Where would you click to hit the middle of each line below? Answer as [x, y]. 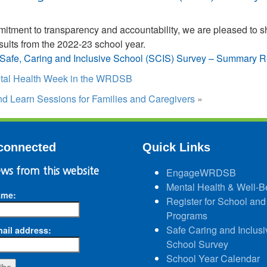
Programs [187, 215]
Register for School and [216, 201]
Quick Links [176, 147]
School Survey [197, 244]
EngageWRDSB [201, 173]
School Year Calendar [213, 258]
